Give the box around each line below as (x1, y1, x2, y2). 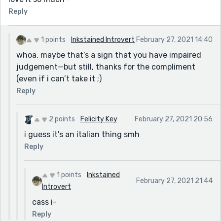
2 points (49, 114, 75, 123)
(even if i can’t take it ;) (16, 74, 102, 83)
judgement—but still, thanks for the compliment (16, 62, 195, 72)
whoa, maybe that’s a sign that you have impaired (16, 50, 201, 60)
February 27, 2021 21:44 (136, 176, 213, 185)
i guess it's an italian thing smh (24, 129, 140, 139)
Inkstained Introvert (71, 35, 135, 44)
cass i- (32, 197, 57, 207)
